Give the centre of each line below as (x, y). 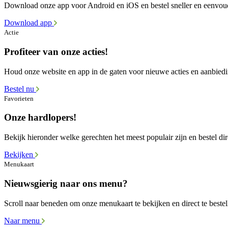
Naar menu (23, 220)
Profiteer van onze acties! (56, 51)
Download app (29, 23)
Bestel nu (20, 89)
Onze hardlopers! (40, 118)
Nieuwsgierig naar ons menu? (66, 183)
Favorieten (19, 98)
